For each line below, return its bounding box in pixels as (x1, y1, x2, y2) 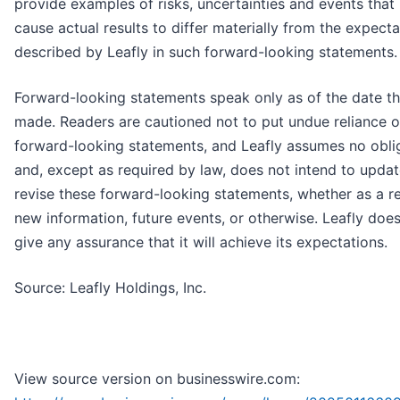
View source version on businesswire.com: (14, 370, 300, 388)
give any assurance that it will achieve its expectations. (14, 233, 387, 252)
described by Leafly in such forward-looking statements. (14, 43, 397, 62)
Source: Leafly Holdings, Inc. (14, 279, 206, 297)
